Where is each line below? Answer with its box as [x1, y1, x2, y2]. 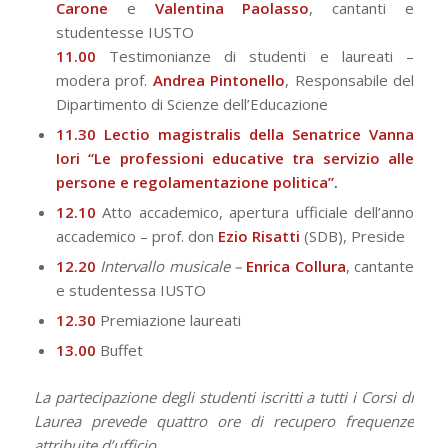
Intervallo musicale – [95, 256, 247, 277]
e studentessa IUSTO [55, 280, 206, 301]
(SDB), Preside [299, 226, 405, 247]
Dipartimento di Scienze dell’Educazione [55, 94, 328, 115]
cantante [354, 256, 415, 277]
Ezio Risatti [217, 226, 300, 247]
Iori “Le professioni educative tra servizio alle [55, 148, 415, 169]
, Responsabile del [285, 70, 415, 91]
